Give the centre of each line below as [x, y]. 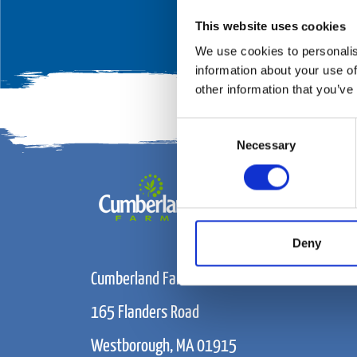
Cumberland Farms [145, 279]
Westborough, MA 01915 [165, 346]
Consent [198, 127]
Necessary [266, 145]
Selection [200, 146]
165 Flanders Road [147, 312]
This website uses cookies [270, 26]
